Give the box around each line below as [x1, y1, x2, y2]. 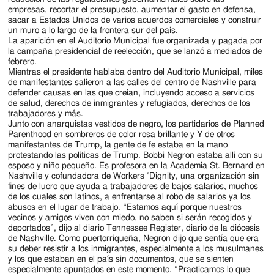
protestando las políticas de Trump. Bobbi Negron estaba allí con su [8, 151, 264, 160]
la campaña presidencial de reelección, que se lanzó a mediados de [8, 47, 262, 56]
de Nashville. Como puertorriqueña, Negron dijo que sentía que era [8, 234, 259, 243]
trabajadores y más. [8, 109, 84, 118]
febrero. [8, 57, 37, 66]
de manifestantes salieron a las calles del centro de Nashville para [8, 78, 257, 87]
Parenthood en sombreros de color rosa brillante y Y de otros [8, 130, 235, 139]
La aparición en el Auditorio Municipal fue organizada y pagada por [8, 37, 263, 45]
